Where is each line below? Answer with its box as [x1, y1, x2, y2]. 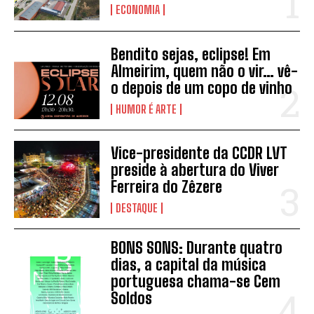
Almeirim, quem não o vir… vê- [111, 61, 299, 81]
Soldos [111, 288, 153, 308]
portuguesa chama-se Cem [111, 271, 281, 291]
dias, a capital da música [111, 254, 267, 274]
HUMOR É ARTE [116, 102, 177, 116]
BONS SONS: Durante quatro [111, 238, 283, 257]
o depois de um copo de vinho [111, 78, 293, 97]
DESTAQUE [116, 200, 158, 214]
